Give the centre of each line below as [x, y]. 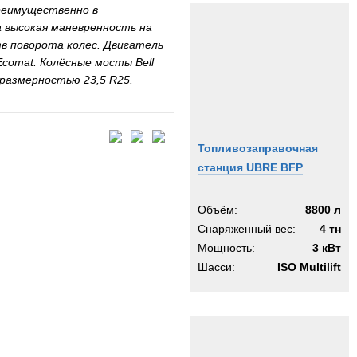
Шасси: [216, 267]
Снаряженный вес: [247, 229]
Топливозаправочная [258, 148]
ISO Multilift [309, 267]
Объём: [218, 210]
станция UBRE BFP [250, 167]
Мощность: [226, 248]
